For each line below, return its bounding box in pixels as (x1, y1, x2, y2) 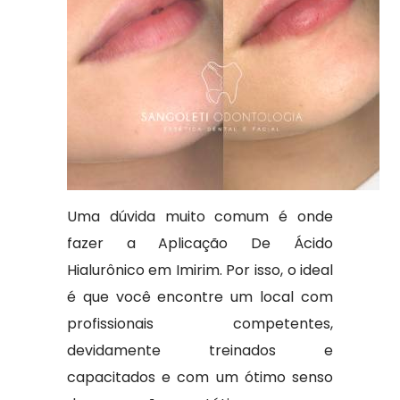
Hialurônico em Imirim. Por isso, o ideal (66, 260, 334, 280)
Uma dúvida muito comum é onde (66, 206, 334, 227)
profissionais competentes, (66, 313, 334, 334)
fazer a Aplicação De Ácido (66, 233, 334, 254)
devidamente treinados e (66, 340, 334, 361)
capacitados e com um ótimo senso (66, 367, 334, 387)
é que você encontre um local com (66, 287, 334, 307)
